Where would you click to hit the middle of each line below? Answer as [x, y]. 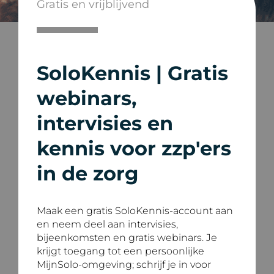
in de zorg [87, 173]
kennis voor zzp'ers [134, 148]
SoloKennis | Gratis [132, 73]
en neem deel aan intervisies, [107, 224]
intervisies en [105, 123]
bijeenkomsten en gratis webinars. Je [127, 238]
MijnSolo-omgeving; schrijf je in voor [124, 265]
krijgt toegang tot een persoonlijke [120, 251]
